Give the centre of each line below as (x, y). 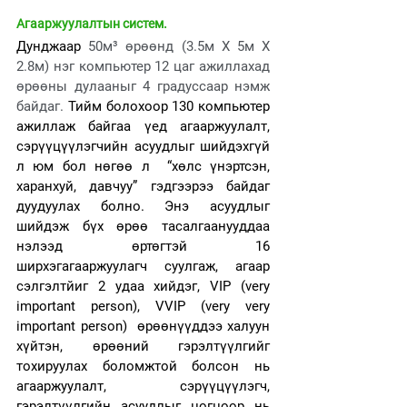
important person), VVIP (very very (143, 306)
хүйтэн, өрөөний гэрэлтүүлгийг (143, 346)
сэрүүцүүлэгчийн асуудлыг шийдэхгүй (143, 146)
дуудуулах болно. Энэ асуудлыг (143, 206)
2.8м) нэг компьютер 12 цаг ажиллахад (143, 66)
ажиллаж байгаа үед (98, 126)
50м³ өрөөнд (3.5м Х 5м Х (179, 46)
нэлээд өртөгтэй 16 (143, 246)
